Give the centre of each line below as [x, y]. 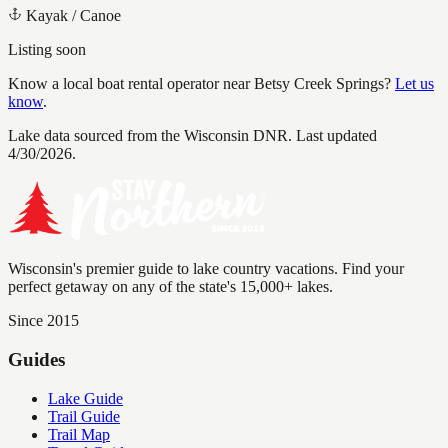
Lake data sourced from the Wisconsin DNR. [150, 136]
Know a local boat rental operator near [131, 84]
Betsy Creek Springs [319, 84]
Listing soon [47, 50]
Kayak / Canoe [73, 16]
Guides [36, 360]
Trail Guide [84, 416]
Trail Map [79, 434]
